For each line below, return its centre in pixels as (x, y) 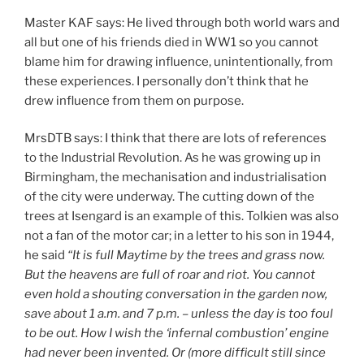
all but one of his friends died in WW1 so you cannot (171, 42)
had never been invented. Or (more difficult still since (175, 353)
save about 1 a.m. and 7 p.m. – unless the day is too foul (179, 314)
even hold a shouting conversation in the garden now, (176, 295)
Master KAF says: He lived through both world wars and (182, 22)
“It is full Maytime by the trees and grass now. (195, 256)
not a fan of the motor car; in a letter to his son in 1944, (179, 236)
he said (45, 256)
